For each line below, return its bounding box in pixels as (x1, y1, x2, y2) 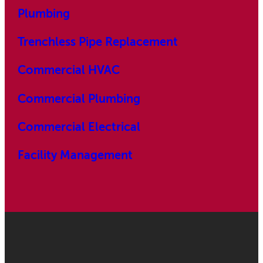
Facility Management (18, 149, 133, 162)
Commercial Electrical (18, 120, 141, 134)
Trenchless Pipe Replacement (18, 35, 178, 49)
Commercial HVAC (18, 63, 120, 77)
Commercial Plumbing (18, 92, 141, 106)
